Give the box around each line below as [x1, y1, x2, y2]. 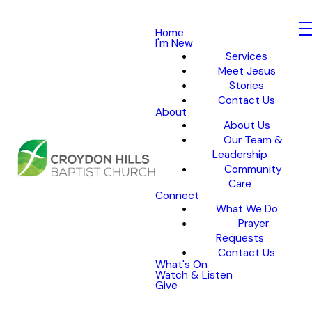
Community [224, 162, 283, 176]
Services [226, 49, 267, 63]
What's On [155, 258, 208, 272]
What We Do [215, 202, 278, 216]
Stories [229, 79, 264, 93]
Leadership [212, 148, 267, 162]
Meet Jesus [217, 64, 276, 78]
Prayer [237, 217, 269, 231]
